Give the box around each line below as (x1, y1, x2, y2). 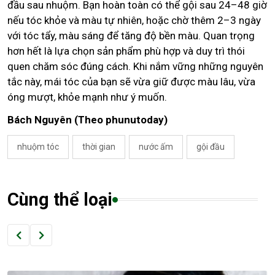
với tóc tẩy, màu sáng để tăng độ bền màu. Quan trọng (7, 29, 255, 42)
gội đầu (196, 142, 225, 152)
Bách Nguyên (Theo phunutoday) (7, 114, 168, 126)
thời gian (82, 142, 115, 152)
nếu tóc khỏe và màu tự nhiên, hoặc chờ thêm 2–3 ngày (7, 14, 261, 27)
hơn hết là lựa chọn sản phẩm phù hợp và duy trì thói (7, 45, 245, 58)
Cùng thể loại (7, 189, 112, 211)
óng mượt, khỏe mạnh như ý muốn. (7, 91, 167, 104)
